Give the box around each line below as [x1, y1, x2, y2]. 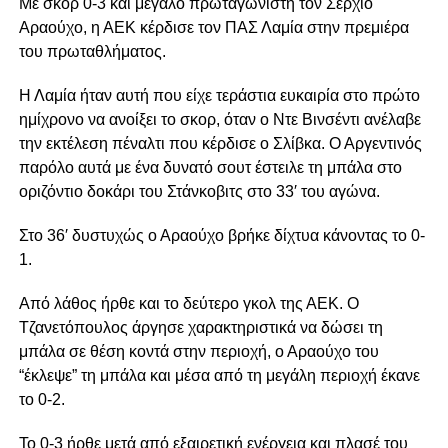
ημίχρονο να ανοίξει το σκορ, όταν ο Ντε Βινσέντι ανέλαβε [18, 111, 421, 129]
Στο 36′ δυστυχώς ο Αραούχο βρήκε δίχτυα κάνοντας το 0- [18, 227, 425, 245]
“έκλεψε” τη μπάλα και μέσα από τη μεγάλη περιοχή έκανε [18, 367, 420, 385]
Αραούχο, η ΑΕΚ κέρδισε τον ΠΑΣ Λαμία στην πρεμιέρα [18, 19, 409, 37]
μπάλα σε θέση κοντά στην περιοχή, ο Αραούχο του [18, 343, 379, 361]
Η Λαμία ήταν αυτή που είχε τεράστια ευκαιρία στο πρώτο [18, 87, 420, 105]
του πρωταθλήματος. [18, 43, 166, 61]
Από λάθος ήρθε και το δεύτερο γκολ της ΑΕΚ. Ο [18, 295, 359, 313]
